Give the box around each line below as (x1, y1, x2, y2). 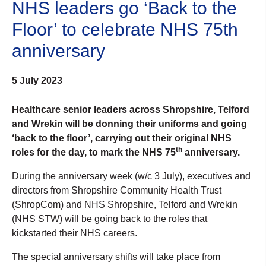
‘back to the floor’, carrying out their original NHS (12, 132, 232, 143)
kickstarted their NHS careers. (12, 227, 137, 238)
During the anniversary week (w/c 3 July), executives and (12, 170, 251, 181)
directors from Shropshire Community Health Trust (12, 185, 221, 195)
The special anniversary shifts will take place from (12, 251, 220, 262)
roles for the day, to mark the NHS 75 (12, 147, 176, 157)
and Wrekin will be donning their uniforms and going (12, 118, 247, 129)
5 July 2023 (12, 75, 62, 85)
